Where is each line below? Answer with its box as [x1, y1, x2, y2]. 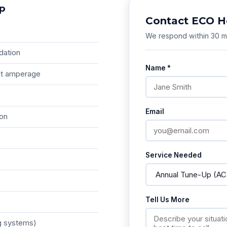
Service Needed [145, 151, 202, 160]
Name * [145, 64, 171, 72]
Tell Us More [145, 196, 190, 204]
